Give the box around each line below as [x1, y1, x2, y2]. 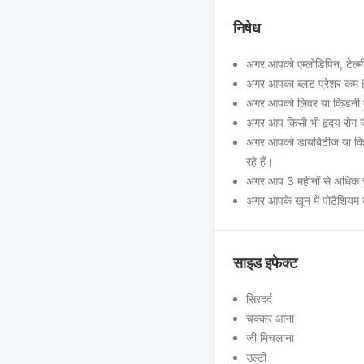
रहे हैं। [246, 154, 273, 168]
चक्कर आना [246, 311, 294, 325]
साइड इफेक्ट [233, 254, 297, 271]
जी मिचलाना [246, 331, 294, 344]
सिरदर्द [246, 292, 272, 305]
